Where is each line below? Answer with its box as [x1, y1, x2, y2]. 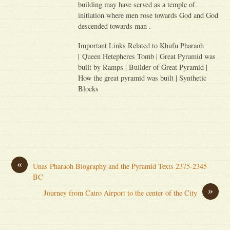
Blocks [78, 83, 102, 93]
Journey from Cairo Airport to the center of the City [43, 188, 197, 198]
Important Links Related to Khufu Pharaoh [78, 40, 204, 50]
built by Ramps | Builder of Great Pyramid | [78, 62, 208, 72]
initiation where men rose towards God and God [78, 10, 219, 20]
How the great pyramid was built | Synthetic [78, 72, 207, 83]
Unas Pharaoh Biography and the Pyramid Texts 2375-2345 [33, 161, 207, 171]
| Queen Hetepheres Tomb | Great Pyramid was [78, 51, 216, 61]
